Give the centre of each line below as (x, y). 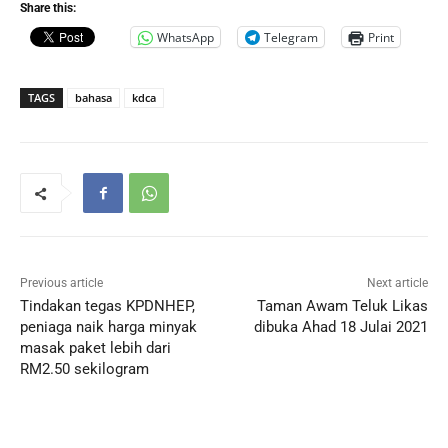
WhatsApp (185, 37)
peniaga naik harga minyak (108, 327)
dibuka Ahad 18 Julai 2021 (340, 327)
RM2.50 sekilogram (84, 369)
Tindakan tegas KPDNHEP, (107, 306)
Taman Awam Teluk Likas (342, 306)
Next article (397, 283)
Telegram (291, 37)
